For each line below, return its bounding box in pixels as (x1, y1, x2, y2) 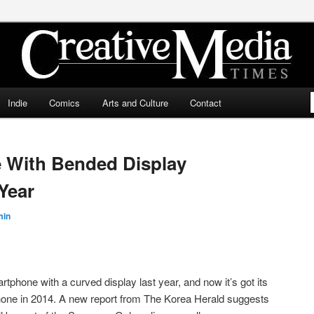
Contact (190, 96, 222, 109)
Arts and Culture (102, 96, 168, 109)
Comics (49, 96, 81, 109)
